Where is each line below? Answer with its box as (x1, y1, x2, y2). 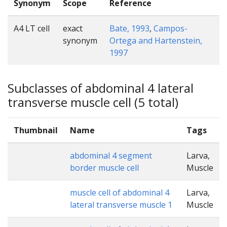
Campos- (154, 22, 187, 34)
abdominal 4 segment (70, 150, 152, 162)
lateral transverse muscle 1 (70, 199, 172, 211)
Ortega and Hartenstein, (109, 34, 202, 46)
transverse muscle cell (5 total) (8, 93, 178, 110)
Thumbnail (14, 125, 58, 136)
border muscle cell (70, 162, 139, 174)
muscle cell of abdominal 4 (70, 187, 169, 199)
